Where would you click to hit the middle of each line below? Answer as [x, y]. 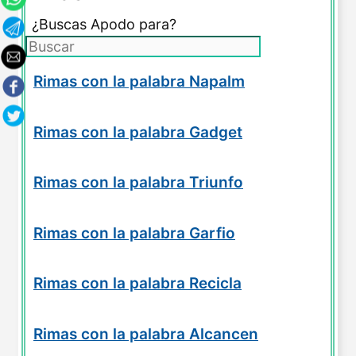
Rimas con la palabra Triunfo [138, 183]
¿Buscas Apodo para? [104, 24]
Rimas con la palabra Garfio [134, 233]
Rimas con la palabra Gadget [138, 132]
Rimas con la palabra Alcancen [146, 334]
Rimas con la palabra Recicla [137, 284]
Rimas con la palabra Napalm [139, 81]
